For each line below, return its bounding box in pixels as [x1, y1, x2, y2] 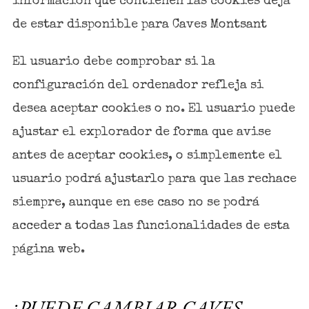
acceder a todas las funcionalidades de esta [12, 220, 290, 233]
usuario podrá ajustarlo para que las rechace [12, 173, 297, 186]
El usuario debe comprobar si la [12, 56, 215, 69]
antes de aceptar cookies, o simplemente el [12, 150, 282, 163]
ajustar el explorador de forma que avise [12, 126, 271, 139]
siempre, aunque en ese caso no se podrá [12, 197, 259, 210]
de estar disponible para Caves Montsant [12, 19, 267, 32]
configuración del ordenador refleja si [12, 79, 263, 92]
